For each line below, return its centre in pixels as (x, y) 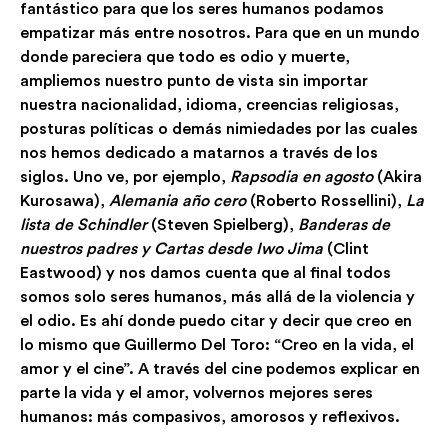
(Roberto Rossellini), (326, 200)
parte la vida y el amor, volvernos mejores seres (196, 392)
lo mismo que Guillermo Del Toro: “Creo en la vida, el (217, 344)
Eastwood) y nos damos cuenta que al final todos (205, 272)
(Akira (397, 176)
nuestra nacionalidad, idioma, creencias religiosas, (209, 104)
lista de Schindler (83, 224)
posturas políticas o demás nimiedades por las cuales (219, 128)
